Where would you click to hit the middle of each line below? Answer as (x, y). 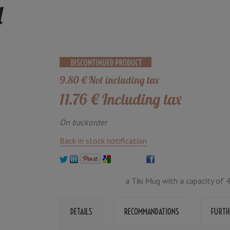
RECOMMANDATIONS (152, 211)
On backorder (83, 122)
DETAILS (81, 211)
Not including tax (124, 80)
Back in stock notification (103, 140)
